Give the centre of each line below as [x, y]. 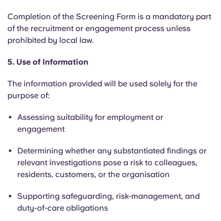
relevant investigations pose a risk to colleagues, [107, 163]
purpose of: [29, 95]
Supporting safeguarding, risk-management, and [109, 196]
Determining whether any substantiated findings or [112, 151]
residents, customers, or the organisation [93, 174]
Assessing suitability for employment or [90, 117]
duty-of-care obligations [63, 208]
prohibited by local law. [51, 40]
